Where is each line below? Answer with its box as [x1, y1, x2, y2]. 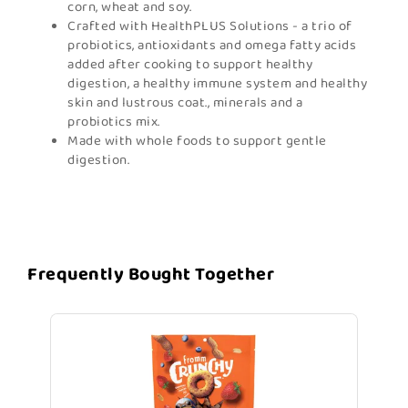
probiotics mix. [67, 111, 160, 133]
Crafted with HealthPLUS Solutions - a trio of [67, 15, 352, 37]
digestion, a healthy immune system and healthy [67, 73, 367, 95]
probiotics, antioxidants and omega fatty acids [67, 35, 356, 56]
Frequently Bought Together [27, 260, 274, 289]
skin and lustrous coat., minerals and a [67, 92, 303, 114]
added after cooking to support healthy [67, 54, 312, 76]
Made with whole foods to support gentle [67, 130, 327, 152]
